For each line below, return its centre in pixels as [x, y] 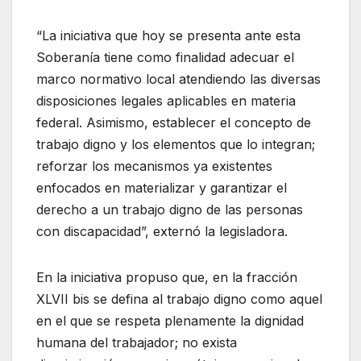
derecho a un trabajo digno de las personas [170, 209]
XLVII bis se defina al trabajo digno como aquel [179, 299]
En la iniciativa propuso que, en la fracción [167, 277]
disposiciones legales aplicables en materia [166, 100]
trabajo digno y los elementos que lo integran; [176, 144]
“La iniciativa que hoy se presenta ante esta [168, 35]
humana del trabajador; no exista [137, 342]
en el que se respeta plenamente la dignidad [170, 320]
